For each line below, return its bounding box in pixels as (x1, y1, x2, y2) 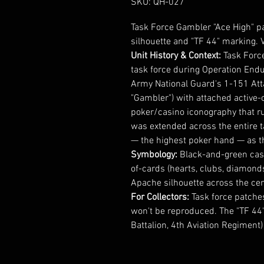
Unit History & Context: (131, 50, 221, 62)
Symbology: (131, 149, 177, 161)
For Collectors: (131, 192, 189, 204)
